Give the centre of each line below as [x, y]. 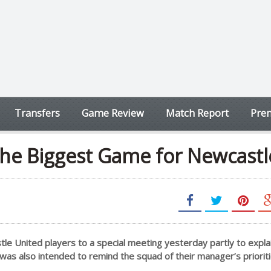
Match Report [197, 113]
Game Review [113, 113]
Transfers [37, 113]
